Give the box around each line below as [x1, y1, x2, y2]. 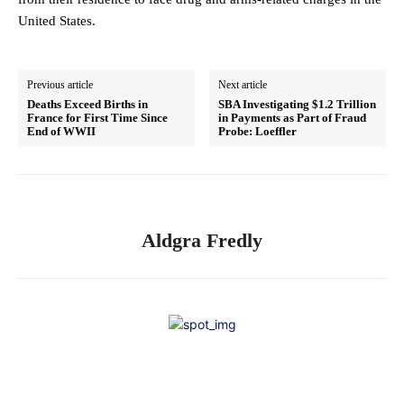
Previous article [27, 78, 93, 92]
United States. [18, 14, 96, 29]
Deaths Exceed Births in [27, 97, 148, 112]
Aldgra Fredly [142, 229, 262, 252]
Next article [218, 78, 268, 92]
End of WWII [27, 124, 96, 139]
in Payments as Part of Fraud [218, 111, 367, 125]
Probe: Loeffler [218, 124, 298, 139]
